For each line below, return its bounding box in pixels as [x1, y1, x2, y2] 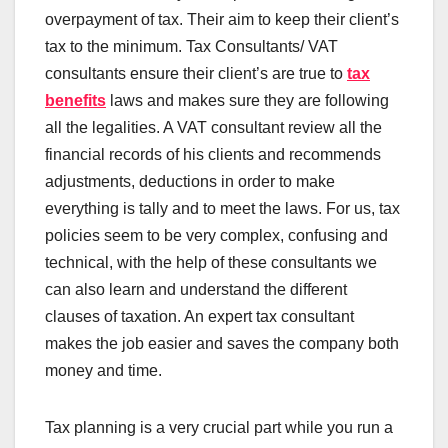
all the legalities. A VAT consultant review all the [45, 118, 382, 136]
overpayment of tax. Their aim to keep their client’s [45, 10, 399, 28]
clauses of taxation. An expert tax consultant [45, 307, 354, 325]
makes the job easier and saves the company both [45, 334, 399, 352]
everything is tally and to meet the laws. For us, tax [45, 199, 400, 217]
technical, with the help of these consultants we [45, 253, 377, 271]
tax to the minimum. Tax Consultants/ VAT [45, 37, 338, 55]
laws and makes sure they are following [106, 91, 389, 109]
